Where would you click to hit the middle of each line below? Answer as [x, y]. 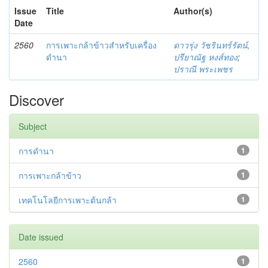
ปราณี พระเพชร [203, 68]
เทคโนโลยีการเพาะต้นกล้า [68, 200]
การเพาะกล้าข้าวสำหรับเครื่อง [101, 45]
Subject [33, 126]
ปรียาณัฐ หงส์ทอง [205, 57]
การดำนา [36, 150]
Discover [36, 99]
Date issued [41, 237]
